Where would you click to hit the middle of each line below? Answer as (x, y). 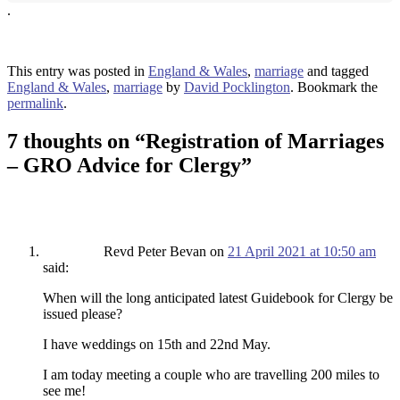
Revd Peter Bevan (155, 252)
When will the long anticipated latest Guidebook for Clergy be (218, 298)
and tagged (336, 71)
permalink (35, 104)
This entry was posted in (78, 71)
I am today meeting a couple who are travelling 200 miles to (211, 375)
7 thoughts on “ (76, 142)
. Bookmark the (334, 87)
